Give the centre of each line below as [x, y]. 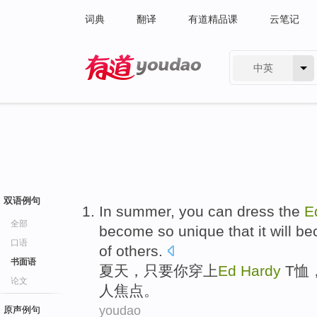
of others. [131, 251]
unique [201, 231]
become [126, 231]
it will [275, 231]
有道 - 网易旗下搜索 [129, 89]
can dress [241, 211]
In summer [135, 211]
